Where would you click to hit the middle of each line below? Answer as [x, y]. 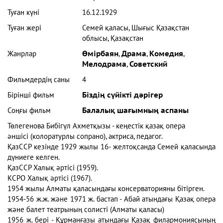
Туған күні [23, 13]
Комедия [167, 54]
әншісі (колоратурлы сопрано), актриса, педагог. [85, 137]
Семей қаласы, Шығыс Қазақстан [136, 28]
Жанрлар [22, 54]
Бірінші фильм [31, 95]
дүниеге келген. [34, 158]
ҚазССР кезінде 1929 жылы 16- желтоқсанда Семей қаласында [111, 147]
